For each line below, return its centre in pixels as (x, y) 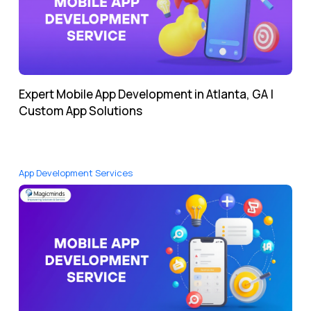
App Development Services (76, 173)
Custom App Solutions (81, 111)
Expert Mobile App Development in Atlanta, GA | (146, 94)
